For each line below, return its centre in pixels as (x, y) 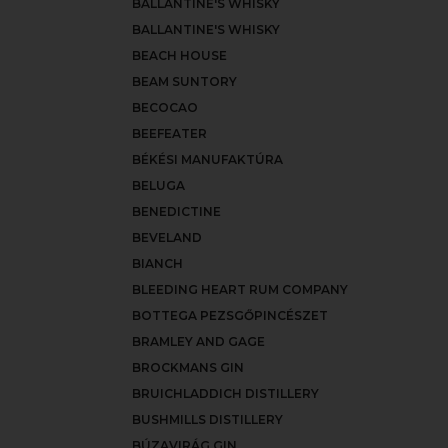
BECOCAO (165, 107)
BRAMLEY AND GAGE (198, 341)
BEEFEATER (169, 133)
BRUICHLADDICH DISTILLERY (225, 393)
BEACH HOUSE (179, 55)
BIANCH (157, 263)
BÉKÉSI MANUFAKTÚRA (207, 159)
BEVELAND (167, 237)
